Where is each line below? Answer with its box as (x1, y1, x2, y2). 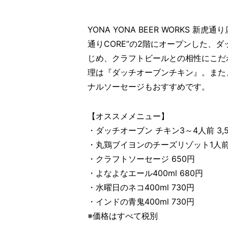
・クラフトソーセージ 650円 (88, 154, 195, 164)
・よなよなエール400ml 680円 (88, 168, 203, 179)
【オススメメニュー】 (88, 111, 169, 122)
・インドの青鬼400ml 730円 (88, 196, 194, 207)
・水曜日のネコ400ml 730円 (88, 182, 194, 193)
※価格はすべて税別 (88, 211, 158, 221)
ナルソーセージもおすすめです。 (88, 81, 210, 92)
